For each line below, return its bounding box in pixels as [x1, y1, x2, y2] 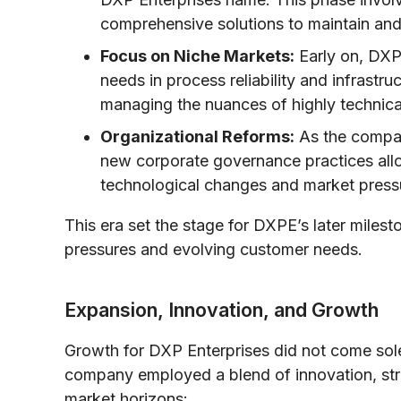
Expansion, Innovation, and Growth [64, 297, 379, 321]
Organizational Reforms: [100, 126, 294, 146]
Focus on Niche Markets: [100, 46, 294, 65]
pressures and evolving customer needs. [64, 239, 363, 259]
